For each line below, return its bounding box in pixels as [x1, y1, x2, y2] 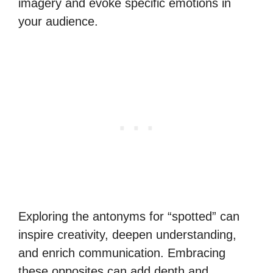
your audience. [18, 15, 98, 28]
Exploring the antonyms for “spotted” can [18, 210, 239, 223]
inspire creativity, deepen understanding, [18, 228, 236, 241]
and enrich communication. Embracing [18, 246, 225, 260]
